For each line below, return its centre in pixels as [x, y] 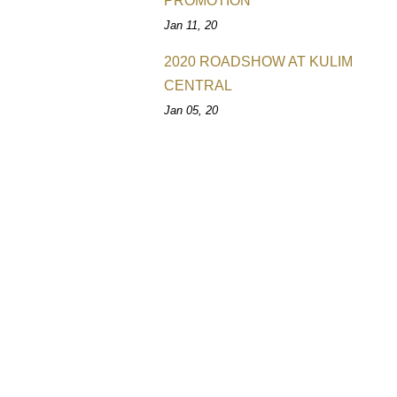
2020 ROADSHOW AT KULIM [259, 62]
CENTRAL [198, 86]
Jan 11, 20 [191, 25]
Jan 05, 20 [191, 110]
